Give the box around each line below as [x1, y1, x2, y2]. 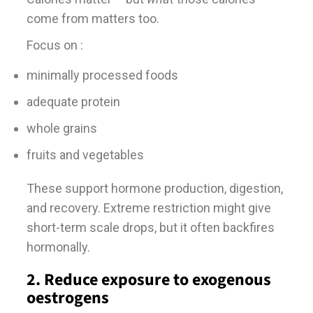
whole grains [26, 120, 97, 136]
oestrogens [26, 285, 109, 310]
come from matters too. [26, 10, 159, 26]
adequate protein [26, 94, 120, 109]
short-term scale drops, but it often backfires [26, 219, 275, 235]
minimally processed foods [26, 67, 178, 82]
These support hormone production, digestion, [26, 180, 283, 196]
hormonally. [26, 239, 90, 254]
